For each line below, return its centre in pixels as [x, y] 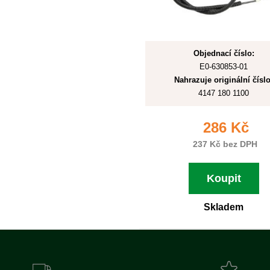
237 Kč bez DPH [224, 144]
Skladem [224, 207]
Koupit [224, 178]
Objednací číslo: [224, 53]
